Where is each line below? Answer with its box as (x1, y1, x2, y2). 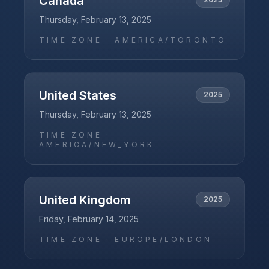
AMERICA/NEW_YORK (39, 140, 155, 149)
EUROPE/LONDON (115, 235, 213, 244)
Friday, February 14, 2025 (39, 214, 139, 224)
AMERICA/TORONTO (115, 35, 227, 44)
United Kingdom (39, 193, 131, 207)
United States (39, 88, 116, 103)
